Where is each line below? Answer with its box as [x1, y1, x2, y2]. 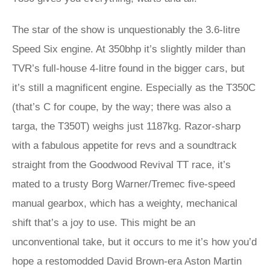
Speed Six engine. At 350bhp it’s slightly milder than [12, 43, 245, 55]
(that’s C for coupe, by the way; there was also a [12, 101, 231, 113]
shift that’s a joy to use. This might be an [12, 217, 195, 228]
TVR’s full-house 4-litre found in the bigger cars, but [12, 63, 245, 74]
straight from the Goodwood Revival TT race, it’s [12, 159, 231, 171]
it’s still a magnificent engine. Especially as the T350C [12, 82, 256, 93]
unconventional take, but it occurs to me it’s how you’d [12, 236, 257, 248]
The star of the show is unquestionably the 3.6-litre [12, 24, 240, 36]
